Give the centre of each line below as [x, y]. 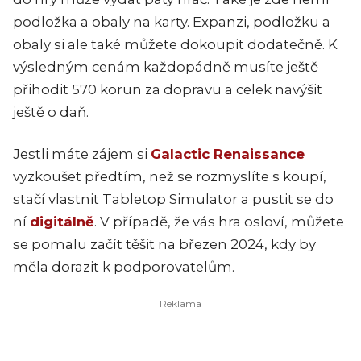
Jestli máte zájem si [82, 154]
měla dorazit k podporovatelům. [124, 267]
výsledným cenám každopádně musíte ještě [166, 67]
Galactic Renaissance [228, 154]
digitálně [62, 222]
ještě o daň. [51, 112]
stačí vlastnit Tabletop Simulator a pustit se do [173, 199]
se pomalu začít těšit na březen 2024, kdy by [164, 245]
